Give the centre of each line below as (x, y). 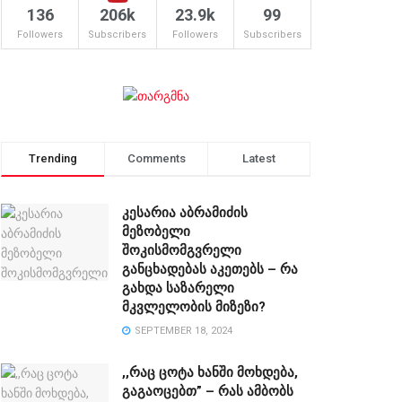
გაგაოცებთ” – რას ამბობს (208, 392)
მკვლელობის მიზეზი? (194, 307)
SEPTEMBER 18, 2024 (182, 331)
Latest (259, 159)
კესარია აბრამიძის (185, 213)
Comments (156, 159)
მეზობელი (156, 232)
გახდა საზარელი (178, 288)
